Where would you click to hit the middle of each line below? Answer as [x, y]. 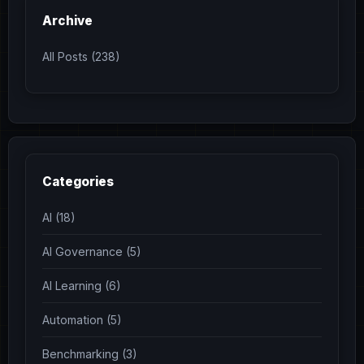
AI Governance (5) [92, 251]
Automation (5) [82, 319]
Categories [78, 181]
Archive [67, 21]
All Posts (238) [81, 57]
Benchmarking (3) [90, 353]
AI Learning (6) [82, 285]
